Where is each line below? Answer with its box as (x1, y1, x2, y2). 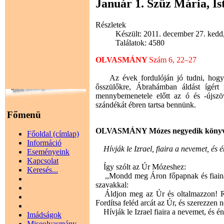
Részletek (95, 20, 126, 29)
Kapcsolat (27, 156, 58, 165)
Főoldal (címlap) (27, 129, 79, 138)
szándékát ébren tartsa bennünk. (95, 100, 196, 109)
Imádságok (27, 210, 61, 219)
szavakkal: (95, 180, 129, 189)
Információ (27, 138, 61, 147)
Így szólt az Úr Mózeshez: (95, 162, 186, 171)
